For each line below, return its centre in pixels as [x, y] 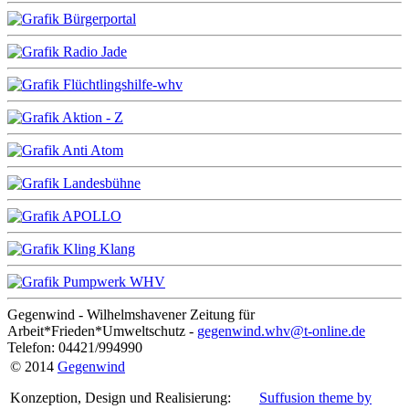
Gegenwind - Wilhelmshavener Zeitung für [131, 315]
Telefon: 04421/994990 [75, 348]
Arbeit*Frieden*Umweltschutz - [102, 331]
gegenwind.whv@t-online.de [281, 331]
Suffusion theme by [315, 398]
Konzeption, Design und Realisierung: [121, 398]
